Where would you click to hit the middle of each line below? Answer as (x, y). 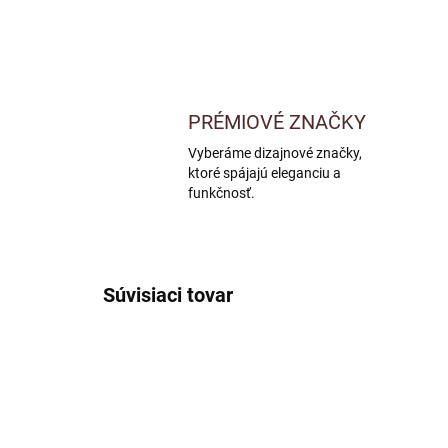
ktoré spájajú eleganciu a (264, 173)
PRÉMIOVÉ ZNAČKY (277, 122)
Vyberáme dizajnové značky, (275, 153)
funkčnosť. (221, 193)
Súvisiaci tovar (168, 295)
